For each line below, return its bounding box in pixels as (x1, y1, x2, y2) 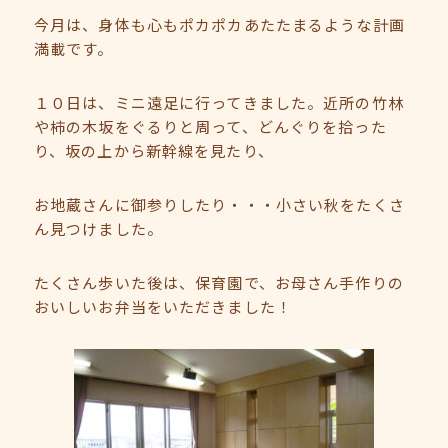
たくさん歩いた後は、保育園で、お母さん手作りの (34, 272, 404, 293)
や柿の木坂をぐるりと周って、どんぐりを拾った (34, 116, 387, 137)
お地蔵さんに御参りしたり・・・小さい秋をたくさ (34, 194, 405, 215)
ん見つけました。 (34, 218, 163, 239)
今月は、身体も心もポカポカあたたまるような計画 (34, 14, 405, 35)
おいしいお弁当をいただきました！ (34, 296, 292, 317)
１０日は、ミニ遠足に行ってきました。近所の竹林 (34, 92, 404, 113)
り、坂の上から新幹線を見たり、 (34, 140, 274, 161)
